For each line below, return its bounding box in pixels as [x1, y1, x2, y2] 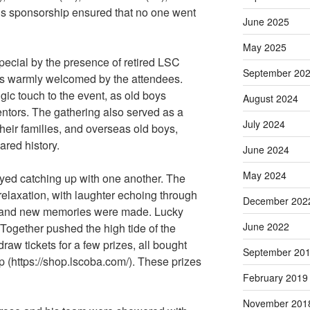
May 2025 [242, 40, 286, 55]
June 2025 [242, 15, 289, 29]
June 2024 [242, 143, 289, 157]
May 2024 [242, 168, 286, 183]
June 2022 [242, 219, 289, 234]
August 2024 [242, 91, 298, 106]
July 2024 [242, 117, 285, 131]
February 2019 [242, 271, 308, 285]
